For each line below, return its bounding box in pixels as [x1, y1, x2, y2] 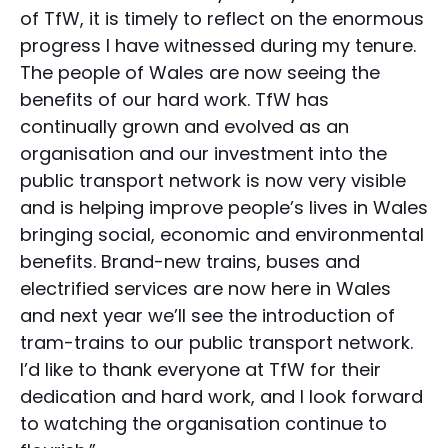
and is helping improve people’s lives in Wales [20, 195, 428, 221]
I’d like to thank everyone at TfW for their [20, 357, 381, 383]
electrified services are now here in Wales [20, 276, 391, 302]
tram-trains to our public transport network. [20, 330, 413, 356]
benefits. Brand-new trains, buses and [20, 249, 360, 275]
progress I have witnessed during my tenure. [20, 33, 416, 59]
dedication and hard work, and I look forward [20, 384, 423, 410]
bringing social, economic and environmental [20, 222, 424, 248]
